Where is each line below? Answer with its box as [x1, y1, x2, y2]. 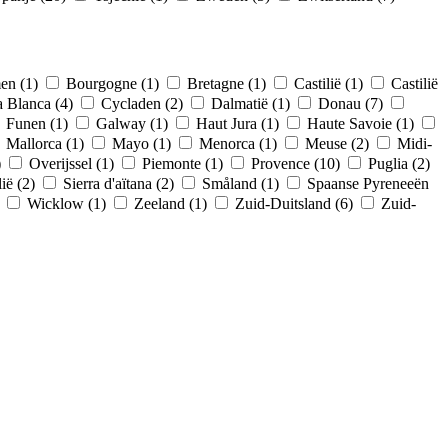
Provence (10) [251, 154, 344, 172]
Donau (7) [318, 94, 387, 112]
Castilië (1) [294, 74, 367, 92]
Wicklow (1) [27, 194, 110, 212]
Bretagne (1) [187, 74, 270, 92]
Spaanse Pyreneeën [307, 174, 429, 192]
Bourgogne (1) [66, 74, 163, 92]
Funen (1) [6, 114, 72, 132]
